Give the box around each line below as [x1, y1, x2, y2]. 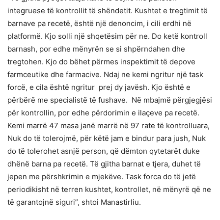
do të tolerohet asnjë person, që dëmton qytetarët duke [7, 146, 200, 156]
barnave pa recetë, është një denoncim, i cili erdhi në [7, 18, 192, 28]
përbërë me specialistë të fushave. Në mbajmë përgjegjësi [7, 95, 212, 105]
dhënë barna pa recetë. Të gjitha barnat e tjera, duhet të [7, 159, 201, 168]
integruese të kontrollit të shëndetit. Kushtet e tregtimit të [7, 5, 208, 15]
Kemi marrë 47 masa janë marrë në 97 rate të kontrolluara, [7, 120, 210, 130]
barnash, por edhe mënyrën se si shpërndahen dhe [7, 44, 185, 54]
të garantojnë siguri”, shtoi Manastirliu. [7, 197, 141, 207]
